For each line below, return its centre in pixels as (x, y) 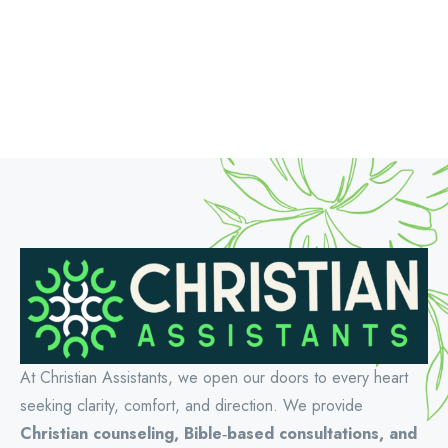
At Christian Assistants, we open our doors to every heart (214, 377)
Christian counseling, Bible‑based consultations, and (218, 433)
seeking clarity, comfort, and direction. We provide (191, 405)
